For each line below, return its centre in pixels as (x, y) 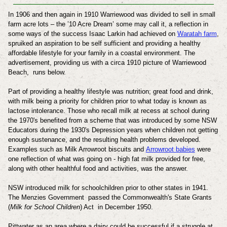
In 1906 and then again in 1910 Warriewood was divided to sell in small (111, 14)
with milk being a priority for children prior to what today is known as (107, 101)
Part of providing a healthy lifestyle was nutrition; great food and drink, (110, 91)
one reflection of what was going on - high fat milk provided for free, (106, 159)
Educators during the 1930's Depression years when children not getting (113, 130)
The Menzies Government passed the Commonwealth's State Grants (110, 197)
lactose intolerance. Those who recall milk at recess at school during (108, 110)
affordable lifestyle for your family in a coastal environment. (96, 53)
